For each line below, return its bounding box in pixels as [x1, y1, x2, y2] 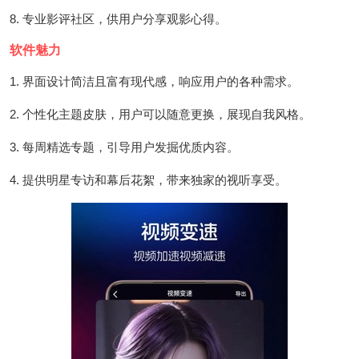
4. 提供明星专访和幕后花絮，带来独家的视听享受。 [10, 172, 287, 187]
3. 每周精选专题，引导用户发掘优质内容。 [10, 139, 239, 154]
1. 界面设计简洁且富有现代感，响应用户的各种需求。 [10, 74, 299, 88]
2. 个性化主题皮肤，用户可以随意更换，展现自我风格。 [10, 107, 311, 121]
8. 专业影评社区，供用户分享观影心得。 [10, 11, 227, 26]
